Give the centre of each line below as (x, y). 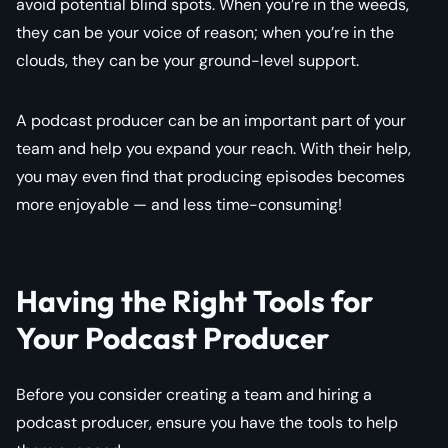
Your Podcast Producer (172, 337)
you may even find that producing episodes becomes (210, 176)
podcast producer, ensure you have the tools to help (207, 422)
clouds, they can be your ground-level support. (187, 60)
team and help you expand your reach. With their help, (213, 148)
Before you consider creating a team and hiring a (194, 394)
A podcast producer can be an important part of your (211, 120)
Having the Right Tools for (194, 300)
